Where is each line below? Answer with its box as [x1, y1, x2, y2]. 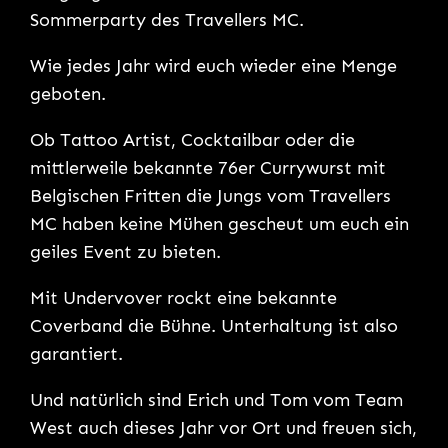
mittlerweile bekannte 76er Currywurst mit [30, 156, 387, 179]
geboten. [30, 82, 107, 105]
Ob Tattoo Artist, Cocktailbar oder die [30, 128, 356, 151]
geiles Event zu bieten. [30, 240, 222, 263]
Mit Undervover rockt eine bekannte [30, 286, 338, 309]
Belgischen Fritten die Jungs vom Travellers [30, 184, 392, 207]
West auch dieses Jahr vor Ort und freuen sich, [30, 416, 418, 439]
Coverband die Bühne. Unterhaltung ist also [30, 314, 399, 337]
